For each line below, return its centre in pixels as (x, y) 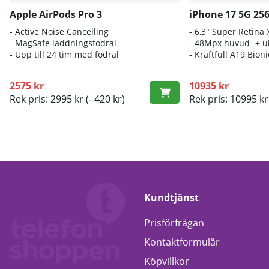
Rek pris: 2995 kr (47, 99)
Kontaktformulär (182, 242)
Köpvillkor (167, 261)
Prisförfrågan (174, 223)
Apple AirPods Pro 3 (56, 15)
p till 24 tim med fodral (73, 55)
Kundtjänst (171, 197)
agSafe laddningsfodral (70, 43)
